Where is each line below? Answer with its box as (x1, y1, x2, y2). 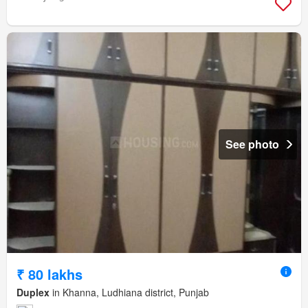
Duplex (16, 285, 49, 300)
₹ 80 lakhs (16, 264, 82, 285)
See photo (225, 136, 279, 153)
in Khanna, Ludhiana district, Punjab (49, 285, 209, 300)
